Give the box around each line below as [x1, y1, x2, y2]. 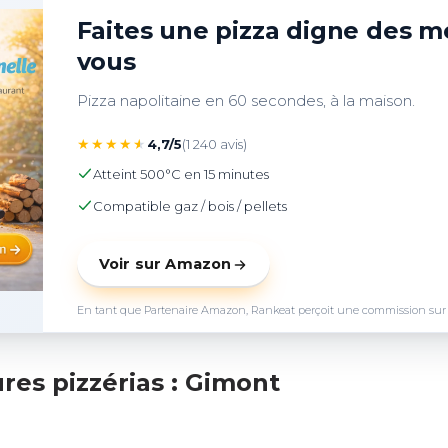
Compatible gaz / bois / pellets [92, 198, 287, 214]
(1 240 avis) [181, 136, 247, 152]
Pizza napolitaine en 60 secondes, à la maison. [87, 91, 415, 110]
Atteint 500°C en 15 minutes [92, 166, 269, 182]
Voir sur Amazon [98, 255, 232, 273]
